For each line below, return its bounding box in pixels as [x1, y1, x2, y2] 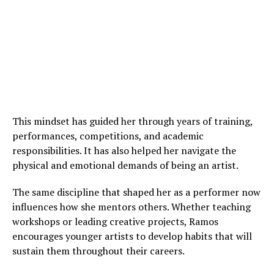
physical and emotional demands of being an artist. [12, 158, 239, 172]
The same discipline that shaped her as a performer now [12, 185, 261, 199]
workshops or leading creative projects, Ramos [12, 215, 218, 229]
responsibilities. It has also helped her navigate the [12, 144, 236, 158]
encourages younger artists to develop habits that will [12, 229, 252, 243]
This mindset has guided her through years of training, [12, 114, 253, 128]
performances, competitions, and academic [12, 129, 204, 143]
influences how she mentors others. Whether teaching [12, 200, 251, 214]
